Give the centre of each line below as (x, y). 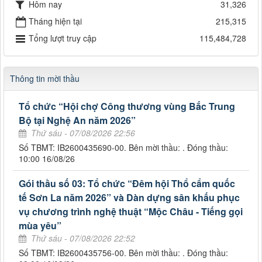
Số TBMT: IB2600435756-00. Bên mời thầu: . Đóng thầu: (123, 252)
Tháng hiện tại (55, 21)
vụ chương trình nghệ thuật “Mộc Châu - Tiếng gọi (131, 211)
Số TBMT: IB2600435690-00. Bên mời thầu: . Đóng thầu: (123, 147)
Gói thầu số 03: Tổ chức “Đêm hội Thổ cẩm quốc (127, 183)
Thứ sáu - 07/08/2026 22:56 (83, 132)
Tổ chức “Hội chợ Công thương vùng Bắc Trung (127, 106)
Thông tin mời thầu (45, 78)
